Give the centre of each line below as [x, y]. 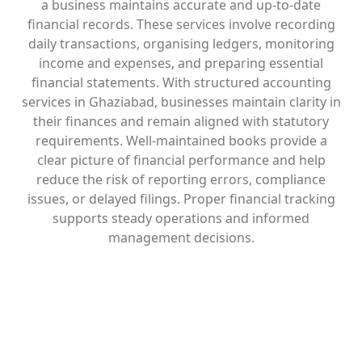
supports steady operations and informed [181, 218]
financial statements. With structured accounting [181, 82]
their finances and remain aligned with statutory [181, 121]
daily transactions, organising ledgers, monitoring [181, 44]
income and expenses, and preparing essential [181, 63]
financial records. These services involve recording [181, 24]
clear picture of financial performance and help [181, 160]
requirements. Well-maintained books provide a [181, 141]
